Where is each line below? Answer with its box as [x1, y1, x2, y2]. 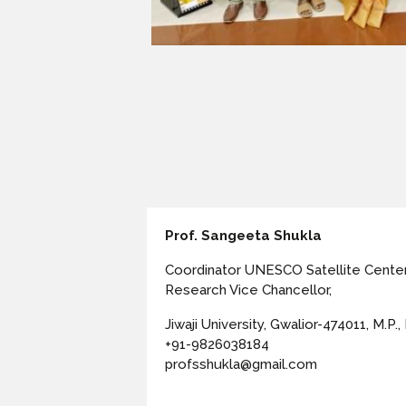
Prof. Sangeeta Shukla [165, 227, 322, 245]
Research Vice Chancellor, [165, 282, 332, 299]
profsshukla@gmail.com [165, 356, 317, 373]
